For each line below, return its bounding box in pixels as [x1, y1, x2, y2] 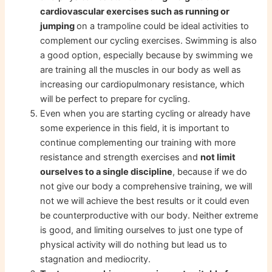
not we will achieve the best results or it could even [40, 195, 250, 207]
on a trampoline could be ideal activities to [76, 21, 250, 32]
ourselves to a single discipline [40, 166, 173, 178]
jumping [40, 21, 77, 32]
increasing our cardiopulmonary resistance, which [40, 79, 245, 90]
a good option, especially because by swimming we [40, 50, 253, 61]
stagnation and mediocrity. [40, 254, 151, 265]
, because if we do [172, 166, 248, 178]
